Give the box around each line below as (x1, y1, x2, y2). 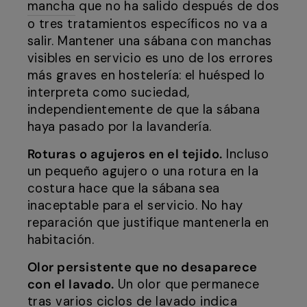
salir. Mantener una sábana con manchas (27, 33, 272, 50)
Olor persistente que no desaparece (27, 259, 258, 276)
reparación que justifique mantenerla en (27, 214, 269, 232)
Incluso (222, 146, 269, 163)
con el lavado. (27, 276, 114, 293)
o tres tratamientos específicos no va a (27, 16, 268, 33)
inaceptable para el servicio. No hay (27, 197, 243, 214)
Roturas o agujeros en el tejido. (27, 146, 223, 163)
